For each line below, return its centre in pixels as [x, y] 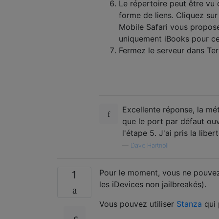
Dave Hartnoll [150, 145]
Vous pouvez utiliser [138, 204]
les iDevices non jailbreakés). [153, 184]
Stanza [189, 204]
